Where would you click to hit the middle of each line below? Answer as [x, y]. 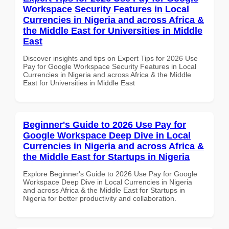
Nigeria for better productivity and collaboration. [100, 198]
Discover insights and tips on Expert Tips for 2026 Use [110, 58]
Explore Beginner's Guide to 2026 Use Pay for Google [110, 174]
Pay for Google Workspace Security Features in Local [110, 66]
